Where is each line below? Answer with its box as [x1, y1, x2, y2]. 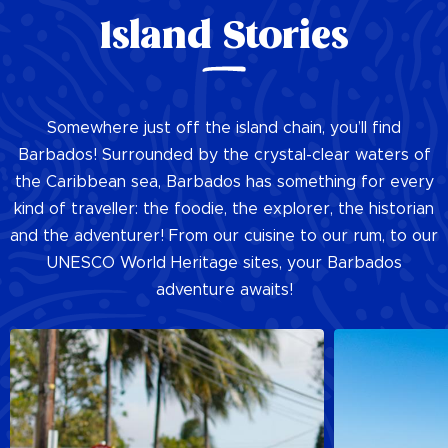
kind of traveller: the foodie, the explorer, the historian [14, 201, 434, 218]
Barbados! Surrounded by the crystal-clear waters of [17, 147, 431, 164]
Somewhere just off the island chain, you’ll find [47, 120, 401, 137]
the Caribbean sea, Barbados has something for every [14, 174, 434, 191]
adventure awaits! [155, 282, 293, 299]
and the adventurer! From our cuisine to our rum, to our [10, 228, 438, 245]
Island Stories [99, 13, 349, 65]
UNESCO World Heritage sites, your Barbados [46, 255, 402, 272]
